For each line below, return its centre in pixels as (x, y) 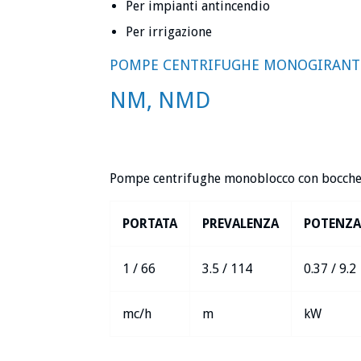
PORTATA (150, 223)
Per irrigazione (169, 31)
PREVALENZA (241, 223)
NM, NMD (160, 101)
